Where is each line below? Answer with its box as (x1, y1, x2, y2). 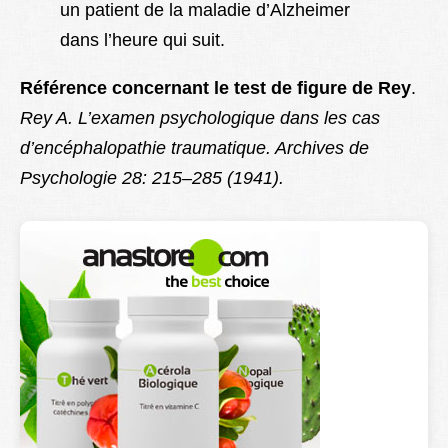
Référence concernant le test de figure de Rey (20, 77, 411, 98)
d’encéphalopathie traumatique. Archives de (20, 137, 369, 158)
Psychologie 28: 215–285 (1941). (20, 167, 284, 188)
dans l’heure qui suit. (60, 29, 225, 50)
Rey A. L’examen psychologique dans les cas (20, 107, 380, 128)
